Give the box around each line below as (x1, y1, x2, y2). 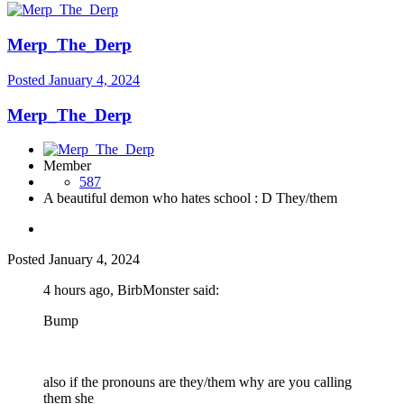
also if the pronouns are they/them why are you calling (43, 374, 352, 390)
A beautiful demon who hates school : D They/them (43, 190, 337, 207)
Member (43, 158, 91, 174)
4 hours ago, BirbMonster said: (43, 282, 219, 298)
